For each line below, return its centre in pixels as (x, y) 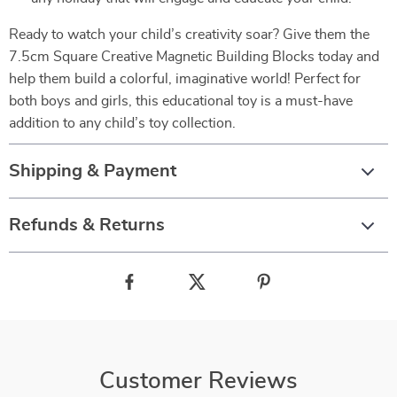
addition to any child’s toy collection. (122, 123)
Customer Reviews (198, 381)
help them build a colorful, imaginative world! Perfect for (185, 79)
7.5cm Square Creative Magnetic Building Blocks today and (194, 57)
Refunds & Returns (87, 225)
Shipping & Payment (93, 171)
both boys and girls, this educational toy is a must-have (181, 101)
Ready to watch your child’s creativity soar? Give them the (189, 35)
